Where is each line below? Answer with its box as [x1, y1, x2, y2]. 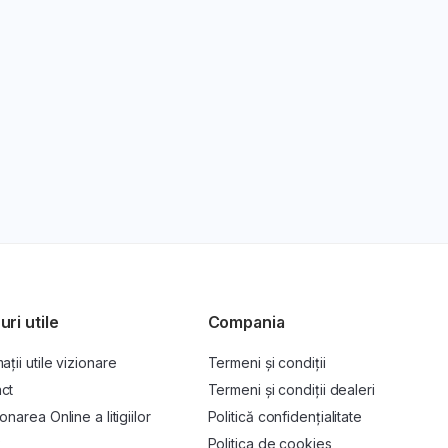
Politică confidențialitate [207, 408, 362, 426]
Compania [207, 312, 285, 333]
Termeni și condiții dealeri [207, 381, 375, 399]
